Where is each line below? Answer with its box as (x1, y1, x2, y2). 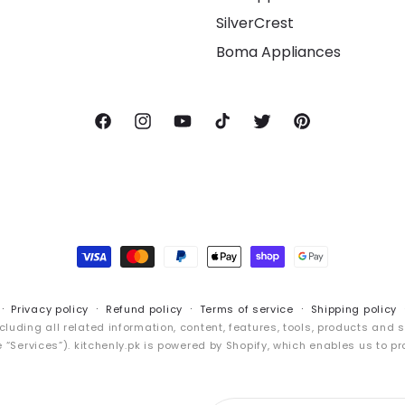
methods (71, 245, 139, 266)
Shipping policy (310, 302, 398, 316)
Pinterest (291, 118, 352, 137)
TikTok (212, 118, 254, 137)
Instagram (132, 118, 202, 137)
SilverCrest (216, 13, 294, 33)
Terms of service (199, 302, 294, 316)
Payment (71, 225, 140, 246)
